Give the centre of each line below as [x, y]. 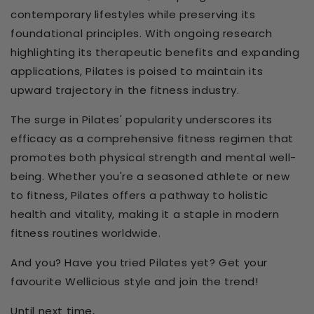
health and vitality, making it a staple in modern [145, 214]
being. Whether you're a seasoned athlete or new [150, 176]
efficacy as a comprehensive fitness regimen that [152, 138]
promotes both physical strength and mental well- [153, 157]
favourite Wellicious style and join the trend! [135, 281]
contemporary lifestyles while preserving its [133, 14]
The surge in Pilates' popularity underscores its [142, 119]
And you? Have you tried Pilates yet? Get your [139, 262]
